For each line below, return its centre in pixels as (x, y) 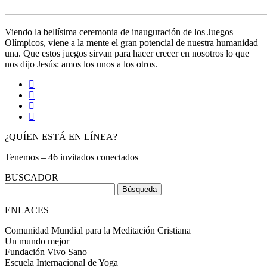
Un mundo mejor (37, 241)
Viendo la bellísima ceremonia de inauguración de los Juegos (119, 32)
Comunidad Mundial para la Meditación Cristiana (98, 230)
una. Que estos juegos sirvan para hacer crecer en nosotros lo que (127, 53)
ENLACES (27, 210)
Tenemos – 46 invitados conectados (72, 157)
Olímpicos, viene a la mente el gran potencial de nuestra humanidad (131, 42)
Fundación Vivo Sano (46, 252)
